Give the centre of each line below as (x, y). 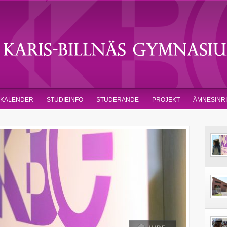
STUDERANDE (118, 100)
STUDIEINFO (65, 100)
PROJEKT (166, 100)
